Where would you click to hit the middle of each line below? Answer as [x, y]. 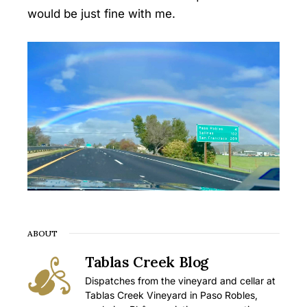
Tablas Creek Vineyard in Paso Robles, [171, 295]
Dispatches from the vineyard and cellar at [180, 281]
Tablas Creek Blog [147, 262]
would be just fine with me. [101, 14]
